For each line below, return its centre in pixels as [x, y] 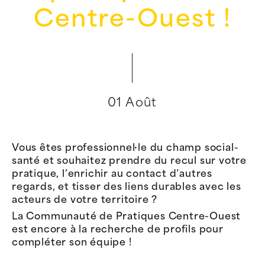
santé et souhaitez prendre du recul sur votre [129, 161]
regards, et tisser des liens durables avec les [127, 188]
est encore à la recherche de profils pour [118, 230]
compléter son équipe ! [72, 243]
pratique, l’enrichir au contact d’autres [112, 174]
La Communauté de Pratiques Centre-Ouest [127, 217]
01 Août [132, 104]
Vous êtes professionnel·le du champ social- [125, 148]
